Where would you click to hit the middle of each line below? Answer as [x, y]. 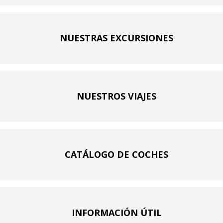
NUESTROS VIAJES [116, 96]
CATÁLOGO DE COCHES [116, 155]
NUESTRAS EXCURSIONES [116, 38]
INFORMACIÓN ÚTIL [116, 213]
